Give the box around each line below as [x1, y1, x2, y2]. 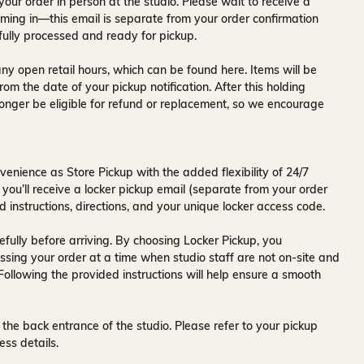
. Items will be [245, 63, 317, 77]
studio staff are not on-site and [173, 250, 340, 265]
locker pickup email [84, 182, 185, 197]
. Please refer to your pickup [169, 318, 318, 333]
